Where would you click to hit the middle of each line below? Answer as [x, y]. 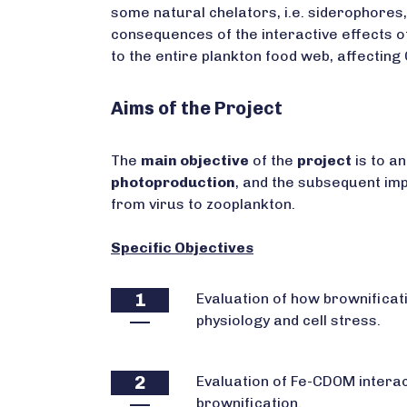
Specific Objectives [182, 248]
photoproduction [173, 182]
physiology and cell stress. [289, 320]
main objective [195, 160]
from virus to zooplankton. [203, 204]
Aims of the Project [197, 108]
